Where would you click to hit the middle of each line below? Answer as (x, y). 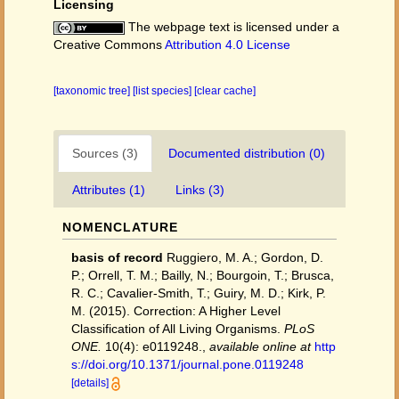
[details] (90, 383)
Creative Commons (109, 45)
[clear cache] (225, 91)
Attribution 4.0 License (228, 45)
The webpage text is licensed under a (232, 27)
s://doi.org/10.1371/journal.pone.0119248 (187, 364)
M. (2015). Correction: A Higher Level (176, 311)
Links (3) (200, 190)
